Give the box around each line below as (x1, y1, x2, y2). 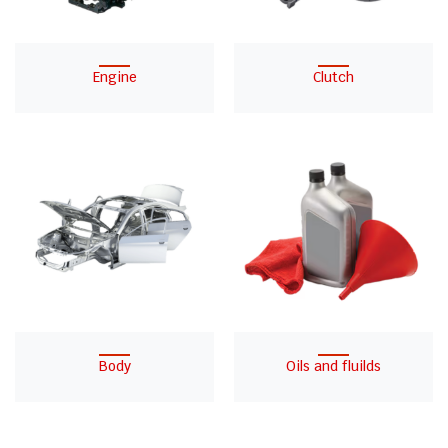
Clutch (313, 68, 354, 86)
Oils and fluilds (286, 357, 381, 375)
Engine (92, 68, 137, 86)
